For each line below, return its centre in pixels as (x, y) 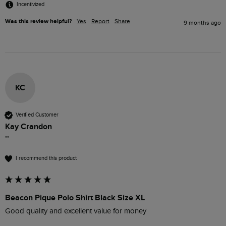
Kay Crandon (29, 126)
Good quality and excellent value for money (77, 211)
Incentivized (31, 5)
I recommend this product (46, 158)
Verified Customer (37, 115)
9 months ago (202, 22)
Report (100, 21)
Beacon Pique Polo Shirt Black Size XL (75, 197)
